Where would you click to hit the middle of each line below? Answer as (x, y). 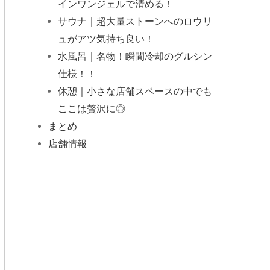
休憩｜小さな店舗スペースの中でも (135, 91)
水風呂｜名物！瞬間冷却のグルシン (135, 56)
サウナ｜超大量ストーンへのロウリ (135, 21)
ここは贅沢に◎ (92, 108)
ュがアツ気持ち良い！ (106, 38)
